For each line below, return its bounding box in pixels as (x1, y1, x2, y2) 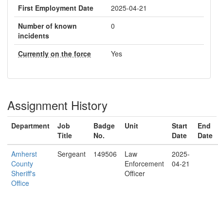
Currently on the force (18, 49, 91, 58)
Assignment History (7, 96, 108, 113)
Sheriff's (11, 168, 36, 178)
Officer (125, 168, 145, 178)
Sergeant (57, 149, 86, 159)
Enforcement (125, 159, 164, 168)
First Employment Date (18, 3, 93, 13)
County (11, 159, 33, 168)
